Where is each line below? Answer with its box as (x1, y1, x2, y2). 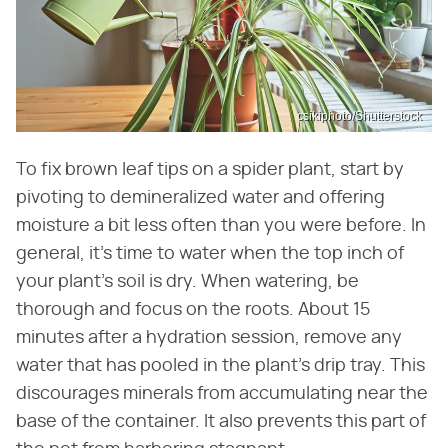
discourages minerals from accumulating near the (16, 385, 428, 404)
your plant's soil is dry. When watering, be (16, 273, 359, 292)
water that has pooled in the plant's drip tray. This (16, 357, 425, 376)
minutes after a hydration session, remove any (16, 329, 402, 348)
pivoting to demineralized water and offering (16, 189, 385, 208)
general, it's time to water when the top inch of (16, 245, 404, 264)
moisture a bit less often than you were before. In (16, 217, 426, 236)
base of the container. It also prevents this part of (16, 413, 426, 432)
